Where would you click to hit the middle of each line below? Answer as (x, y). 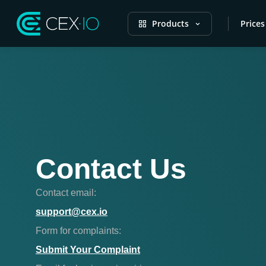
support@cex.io (72, 212)
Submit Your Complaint (88, 250)
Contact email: (66, 193)
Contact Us (111, 169)
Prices (253, 23)
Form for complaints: (78, 231)
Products (170, 23)
